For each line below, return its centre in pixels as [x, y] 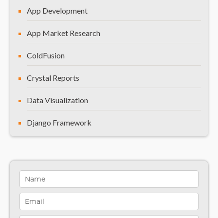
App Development [57, 10]
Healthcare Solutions [62, 167]
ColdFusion [46, 55]
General [40, 145]
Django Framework [59, 122]
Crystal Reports [53, 77]
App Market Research [64, 33]
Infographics [48, 212]
